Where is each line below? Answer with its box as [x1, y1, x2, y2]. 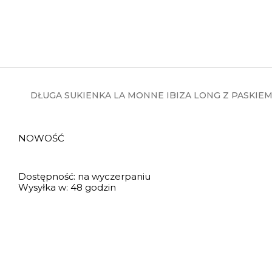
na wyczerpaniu [78, 171, 151, 182]
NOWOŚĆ [18, 132, 67, 144]
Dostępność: [18, 171, 76, 182]
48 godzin [70, 182, 117, 193]
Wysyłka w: [18, 182, 69, 193]
